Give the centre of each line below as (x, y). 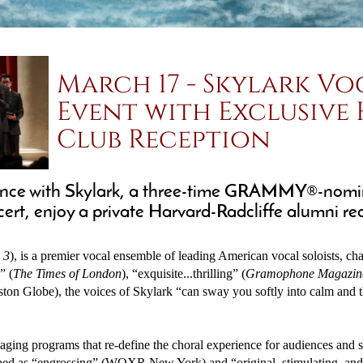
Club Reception (164, 140)
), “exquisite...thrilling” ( (184, 273)
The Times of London (67, 273)
